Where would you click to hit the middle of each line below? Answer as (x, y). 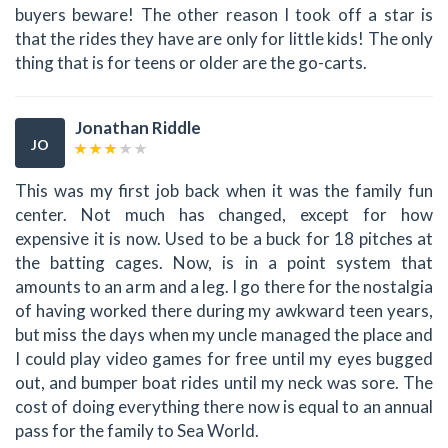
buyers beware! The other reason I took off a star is (224, 15)
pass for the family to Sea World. (137, 430)
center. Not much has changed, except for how (224, 214)
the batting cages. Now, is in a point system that (224, 262)
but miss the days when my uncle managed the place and (224, 334)
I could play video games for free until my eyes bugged (224, 358)
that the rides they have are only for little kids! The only (224, 39)
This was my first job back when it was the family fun (224, 190)
